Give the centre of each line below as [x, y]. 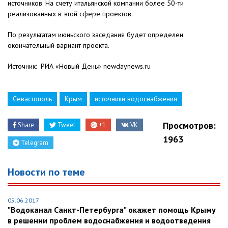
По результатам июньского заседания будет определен [95, 35]
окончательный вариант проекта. [59, 46]
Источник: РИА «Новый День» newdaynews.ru [79, 66]
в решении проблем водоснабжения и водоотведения [109, 221]
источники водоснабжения [136, 99]
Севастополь [32, 99]
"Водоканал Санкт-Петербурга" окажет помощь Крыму [112, 210]
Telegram [34, 143]
